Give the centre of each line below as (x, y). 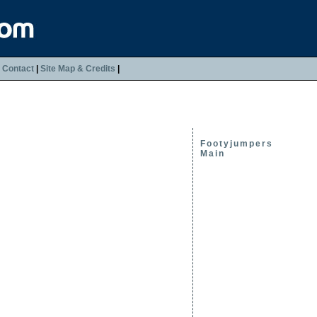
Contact (18, 69)
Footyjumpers (236, 144)
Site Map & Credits (78, 69)
